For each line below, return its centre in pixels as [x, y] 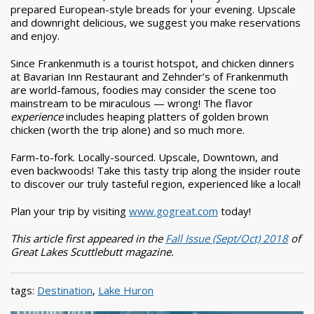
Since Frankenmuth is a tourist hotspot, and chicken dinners [152, 63]
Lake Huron [126, 290]
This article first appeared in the [88, 238]
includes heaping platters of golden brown [167, 116]
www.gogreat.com [173, 211]
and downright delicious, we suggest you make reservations [156, 22]
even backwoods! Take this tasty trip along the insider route [156, 170]
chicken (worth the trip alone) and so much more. [128, 129]
